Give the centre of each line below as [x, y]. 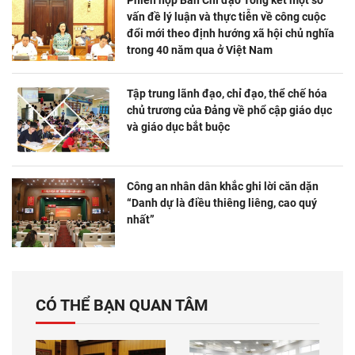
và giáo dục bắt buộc [178, 126]
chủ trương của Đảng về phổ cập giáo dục [229, 110]
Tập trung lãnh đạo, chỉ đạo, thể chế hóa [227, 93]
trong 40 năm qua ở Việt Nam [200, 50]
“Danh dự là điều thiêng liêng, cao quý [222, 203]
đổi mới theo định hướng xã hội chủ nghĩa [231, 33]
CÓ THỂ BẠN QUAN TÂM [122, 305]
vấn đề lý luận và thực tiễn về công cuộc [226, 16]
